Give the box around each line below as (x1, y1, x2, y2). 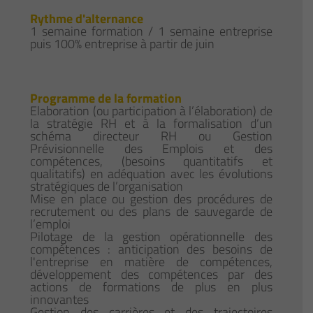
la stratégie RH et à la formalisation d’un (30, 114, 272, 133)
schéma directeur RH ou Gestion (30, 126, 272, 146)
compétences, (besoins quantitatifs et (30, 152, 272, 171)
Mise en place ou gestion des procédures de (30, 189, 272, 209)
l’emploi (30, 214, 71, 234)
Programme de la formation (30, 89, 182, 108)
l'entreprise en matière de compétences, (30, 252, 272, 272)
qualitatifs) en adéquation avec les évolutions (30, 164, 272, 184)
